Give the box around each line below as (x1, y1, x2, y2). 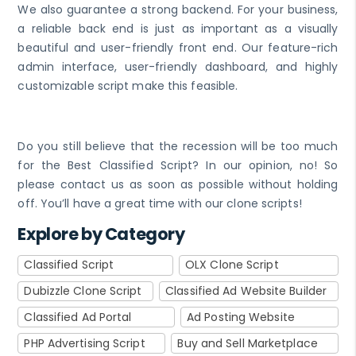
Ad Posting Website (187, 308, 295, 325)
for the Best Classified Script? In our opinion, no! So (17, 157, 339, 173)
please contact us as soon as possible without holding (17, 176, 339, 192)
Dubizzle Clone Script (24, 282, 142, 299)
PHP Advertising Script (24, 335, 145, 351)
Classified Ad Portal (24, 308, 132, 325)
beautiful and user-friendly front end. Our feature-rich (17, 39, 339, 56)
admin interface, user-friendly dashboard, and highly (17, 58, 339, 75)
